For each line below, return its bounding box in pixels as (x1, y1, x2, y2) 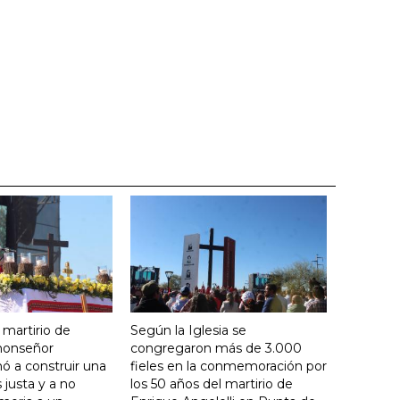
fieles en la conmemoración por (130, 357, 327, 374)
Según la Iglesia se (130, 321, 246, 338)
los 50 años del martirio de (130, 375, 293, 392)
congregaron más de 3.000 (130, 339, 302, 356)
